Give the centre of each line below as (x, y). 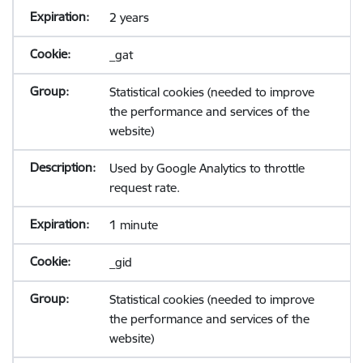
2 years (129, 17)
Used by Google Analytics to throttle (207, 168)
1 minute (133, 225)
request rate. (144, 188)
